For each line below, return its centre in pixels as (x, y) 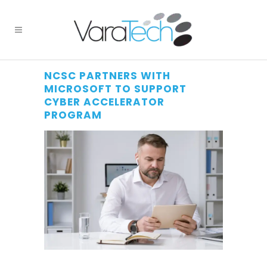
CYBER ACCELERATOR (104, 102)
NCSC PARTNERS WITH (107, 76)
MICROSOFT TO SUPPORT (115, 89)
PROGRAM (73, 115)
